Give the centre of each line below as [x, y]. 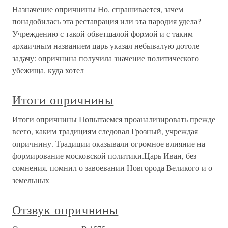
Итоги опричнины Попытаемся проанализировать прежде [114, 119]
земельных [31, 180]
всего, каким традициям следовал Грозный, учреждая [105, 131]
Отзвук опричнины [65, 210]
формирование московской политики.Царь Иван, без [104, 155]
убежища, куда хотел [48, 70]
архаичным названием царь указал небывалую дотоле [106, 46]
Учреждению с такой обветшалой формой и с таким [103, 33]
